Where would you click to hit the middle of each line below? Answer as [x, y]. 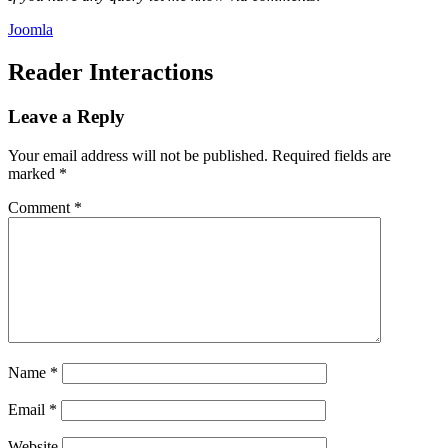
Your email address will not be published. [138, 155]
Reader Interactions [110, 72]
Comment [41, 207]
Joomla [30, 30]
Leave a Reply [66, 116]
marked [33, 173]
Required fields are [331, 155]
